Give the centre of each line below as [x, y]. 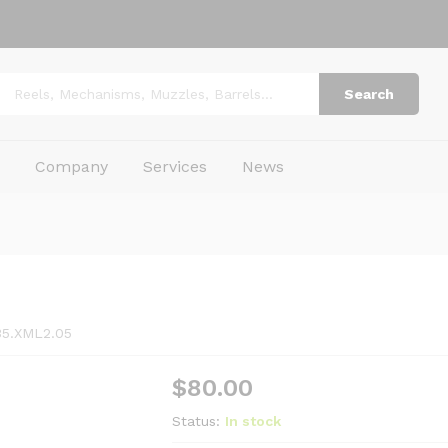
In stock [253, 421]
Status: [196, 421]
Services [175, 166]
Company [72, 166]
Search [369, 94]
